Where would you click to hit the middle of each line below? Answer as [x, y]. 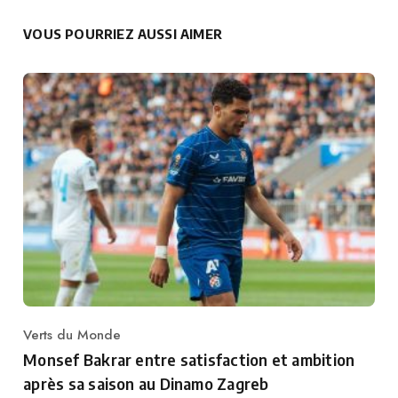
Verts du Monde [72, 335]
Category [50, 344]
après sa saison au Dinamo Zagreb [146, 384]
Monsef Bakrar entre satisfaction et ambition [189, 360]
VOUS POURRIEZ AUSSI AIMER [123, 33]
